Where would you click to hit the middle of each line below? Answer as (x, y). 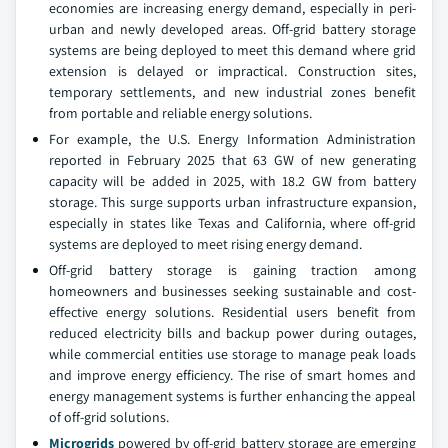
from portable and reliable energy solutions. (180, 113)
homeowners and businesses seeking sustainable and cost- (232, 291)
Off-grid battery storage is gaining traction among (232, 270)
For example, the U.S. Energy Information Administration (232, 139)
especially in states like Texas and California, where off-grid (232, 223)
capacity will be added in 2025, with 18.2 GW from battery (232, 181)
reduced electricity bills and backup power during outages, (232, 333)
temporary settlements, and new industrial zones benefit (232, 92)
